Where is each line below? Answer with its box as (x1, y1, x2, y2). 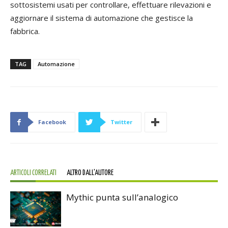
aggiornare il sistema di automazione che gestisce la (10, 13, 193, 23)
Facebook (38, 118, 66, 126)
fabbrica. (10, 26, 40, 37)
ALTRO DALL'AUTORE (67, 169, 113, 177)
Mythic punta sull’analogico (66, 191, 178, 204)
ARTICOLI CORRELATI (10, 169, 56, 177)
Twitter (110, 118, 132, 126)
